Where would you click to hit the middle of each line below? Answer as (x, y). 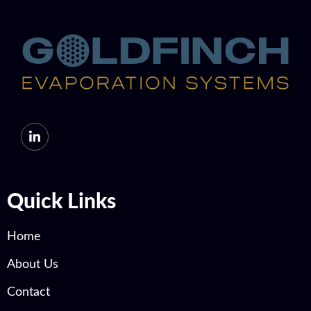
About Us (33, 264)
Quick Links (61, 202)
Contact (28, 292)
